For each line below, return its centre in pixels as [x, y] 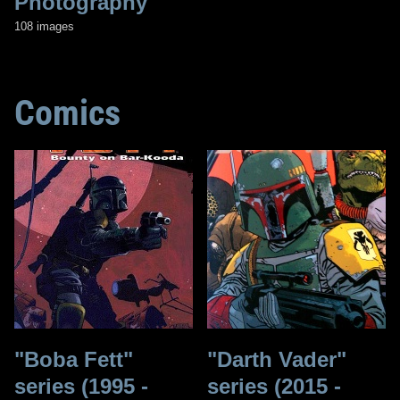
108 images [44, 26]
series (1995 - [81, 386]
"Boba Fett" [74, 359]
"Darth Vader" [277, 359]
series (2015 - [274, 386]
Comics [67, 112]
